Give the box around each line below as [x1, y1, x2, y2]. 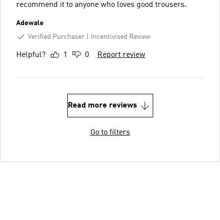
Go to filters [90, 129, 130, 137]
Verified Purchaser [28, 33, 84, 40]
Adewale [16, 19, 44, 27]
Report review [97, 51, 145, 59]
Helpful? [16, 51, 46, 59]
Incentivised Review [91, 33, 150, 40]
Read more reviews [67, 102, 137, 110]
